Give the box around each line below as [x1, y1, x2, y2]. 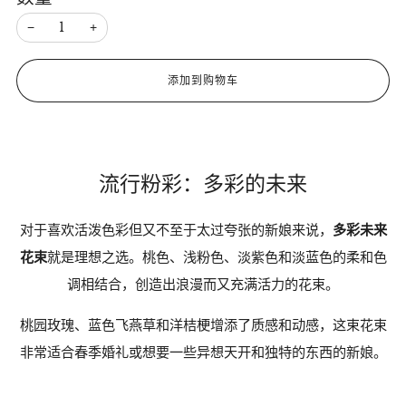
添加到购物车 [168, 72, 238, 87]
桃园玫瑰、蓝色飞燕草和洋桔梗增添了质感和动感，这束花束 [19, 315, 387, 333]
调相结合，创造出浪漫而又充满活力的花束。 [67, 275, 339, 293]
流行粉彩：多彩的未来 [99, 168, 307, 201]
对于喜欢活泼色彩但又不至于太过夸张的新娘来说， [19, 220, 333, 238]
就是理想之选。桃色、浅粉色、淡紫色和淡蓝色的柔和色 [46, 247, 387, 266]
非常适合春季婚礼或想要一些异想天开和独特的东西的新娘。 [19, 343, 387, 361]
